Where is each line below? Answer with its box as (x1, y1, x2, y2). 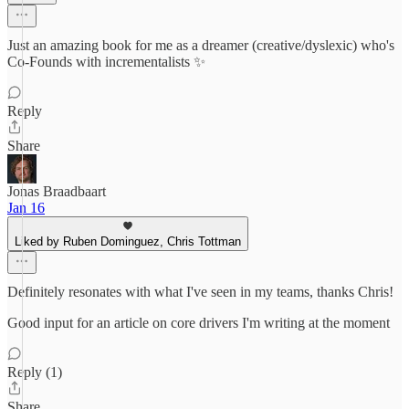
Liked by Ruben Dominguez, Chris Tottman (15, 235, 241, 248)
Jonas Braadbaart (7, 184, 106, 199)
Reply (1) (7, 364, 62, 380)
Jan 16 (7, 200, 45, 215)
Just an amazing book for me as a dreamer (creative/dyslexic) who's (7, 37, 394, 53)
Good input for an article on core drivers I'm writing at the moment (7, 315, 390, 330)
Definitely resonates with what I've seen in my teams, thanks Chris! (7, 284, 393, 299)
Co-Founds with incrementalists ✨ (7, 54, 205, 69)
